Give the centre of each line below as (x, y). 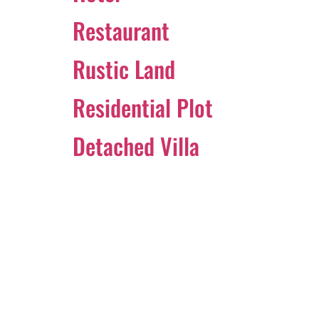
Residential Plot (143, 107)
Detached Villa (136, 146)
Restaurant (121, 30)
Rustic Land (124, 69)
